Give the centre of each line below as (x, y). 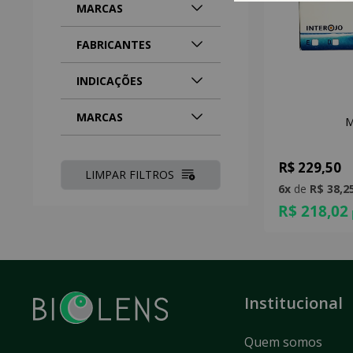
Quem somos (284, 342)
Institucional (294, 303)
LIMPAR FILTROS (130, 175)
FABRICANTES (114, 45)
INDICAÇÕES (110, 81)
